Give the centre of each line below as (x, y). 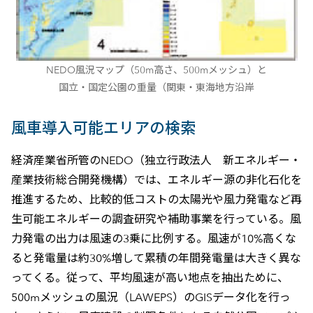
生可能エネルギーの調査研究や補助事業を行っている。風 (156, 219)
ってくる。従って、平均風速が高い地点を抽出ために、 (150, 277)
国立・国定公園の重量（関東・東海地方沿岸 (156, 87)
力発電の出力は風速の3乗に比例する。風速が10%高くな (153, 238)
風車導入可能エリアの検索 (103, 128)
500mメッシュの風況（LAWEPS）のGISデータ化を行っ (151, 297)
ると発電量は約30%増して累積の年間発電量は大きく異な (156, 258)
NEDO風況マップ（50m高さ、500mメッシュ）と (156, 69)
